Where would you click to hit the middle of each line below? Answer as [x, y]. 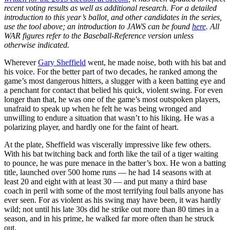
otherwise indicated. [37, 45]
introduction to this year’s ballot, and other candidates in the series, [113, 17]
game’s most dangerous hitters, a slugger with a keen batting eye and [115, 81]
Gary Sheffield [62, 62]
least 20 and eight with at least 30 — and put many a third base [106, 181]
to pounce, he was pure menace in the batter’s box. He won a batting [115, 163]
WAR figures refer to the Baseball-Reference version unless [99, 35]
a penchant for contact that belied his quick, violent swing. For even [113, 90]
